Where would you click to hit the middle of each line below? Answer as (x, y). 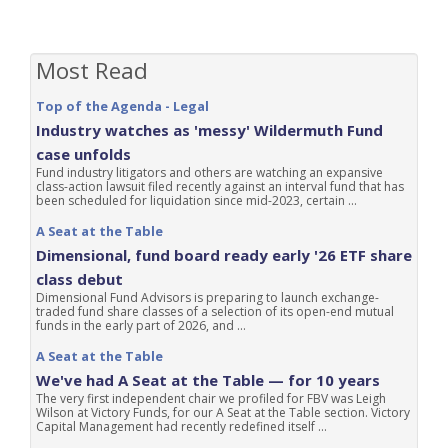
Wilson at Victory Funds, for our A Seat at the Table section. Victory (223, 412)
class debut (79, 279)
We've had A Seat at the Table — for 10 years (208, 380)
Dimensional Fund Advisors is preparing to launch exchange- (207, 297)
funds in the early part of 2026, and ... (141, 325)
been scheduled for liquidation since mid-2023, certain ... (196, 200)
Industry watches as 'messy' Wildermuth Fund (209, 130)
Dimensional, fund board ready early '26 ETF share (224, 255)
